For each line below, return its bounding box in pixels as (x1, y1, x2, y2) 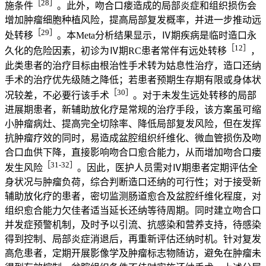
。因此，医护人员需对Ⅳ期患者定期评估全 (77, 163, 258, 173)
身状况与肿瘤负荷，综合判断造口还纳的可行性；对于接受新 (5, 177, 261, 188)
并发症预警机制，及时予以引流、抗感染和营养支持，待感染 (5, 220, 261, 230)
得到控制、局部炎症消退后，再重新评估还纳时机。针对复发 (5, 234, 261, 245)
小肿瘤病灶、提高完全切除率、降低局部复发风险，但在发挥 (5, 118, 261, 129)
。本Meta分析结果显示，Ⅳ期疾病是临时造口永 (57, 30, 256, 41)
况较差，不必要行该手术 (5, 90, 109, 100)
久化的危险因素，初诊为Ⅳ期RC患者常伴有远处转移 (5, 46, 227, 56)
